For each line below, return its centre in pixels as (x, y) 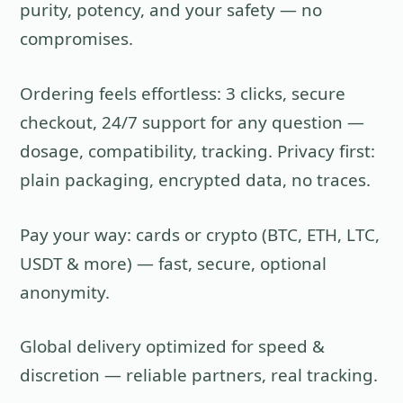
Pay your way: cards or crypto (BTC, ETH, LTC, (200, 234)
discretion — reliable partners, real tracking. (199, 376)
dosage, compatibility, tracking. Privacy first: (198, 151)
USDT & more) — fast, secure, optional (174, 263)
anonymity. (65, 292)
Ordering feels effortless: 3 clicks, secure (183, 93)
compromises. (77, 38)
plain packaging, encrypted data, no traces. (196, 179)
